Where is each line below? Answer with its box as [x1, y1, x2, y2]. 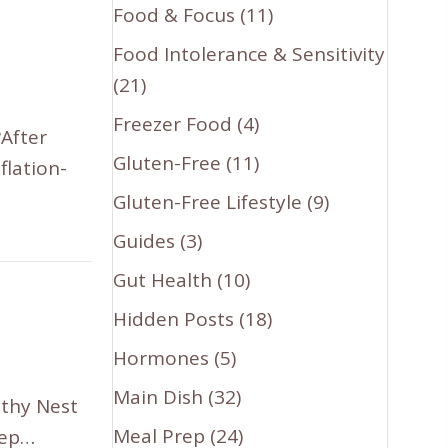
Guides [113, 227, 176, 254]
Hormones [113, 344, 210, 371]
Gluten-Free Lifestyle [113, 188, 303, 215]
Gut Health [113, 266, 213, 293]
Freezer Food [113, 110, 233, 137]
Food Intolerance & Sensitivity [113, 40, 386, 67]
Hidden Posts [113, 305, 235, 332]
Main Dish [113, 383, 204, 410]
